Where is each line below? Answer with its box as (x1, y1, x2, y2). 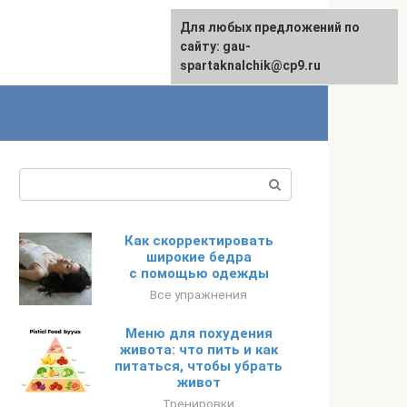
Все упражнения (150, 287, 247, 302)
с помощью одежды (128, 265, 269, 282)
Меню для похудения (124, 325, 273, 342)
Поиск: (155, 170, 202, 187)
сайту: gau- (180, 39, 251, 54)
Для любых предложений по (180, 20, 360, 35)
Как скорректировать (124, 233, 273, 249)
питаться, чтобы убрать (114, 358, 283, 374)
